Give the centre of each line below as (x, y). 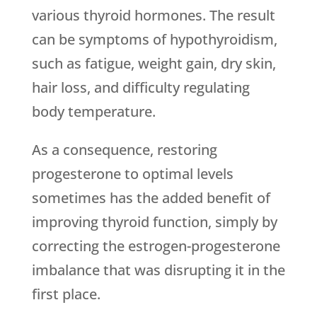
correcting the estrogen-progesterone (156, 246)
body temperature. (93, 111)
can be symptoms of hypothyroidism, (154, 39)
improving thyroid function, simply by (154, 222)
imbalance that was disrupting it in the (158, 270)
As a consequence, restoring (124, 150)
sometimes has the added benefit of (151, 198)
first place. (66, 294)
